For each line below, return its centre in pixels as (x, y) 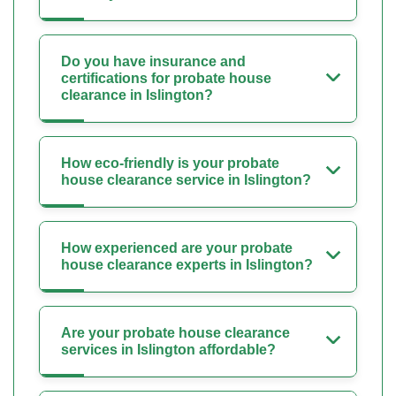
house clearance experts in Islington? (187, 265)
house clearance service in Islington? (186, 180)
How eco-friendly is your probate (170, 164)
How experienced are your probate (177, 248)
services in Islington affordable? (168, 350)
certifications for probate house (166, 79)
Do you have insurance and (153, 62)
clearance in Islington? (137, 95)
